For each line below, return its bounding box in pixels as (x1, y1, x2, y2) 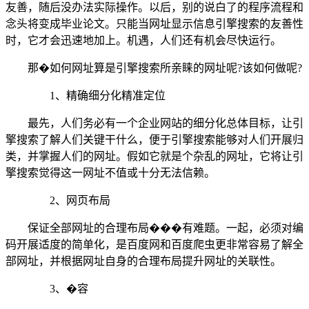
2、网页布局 (28, 194, 110, 206)
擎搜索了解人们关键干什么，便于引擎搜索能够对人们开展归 (6, 133, 303, 146)
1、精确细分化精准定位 (28, 89, 166, 101)
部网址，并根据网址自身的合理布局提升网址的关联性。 (6, 255, 281, 267)
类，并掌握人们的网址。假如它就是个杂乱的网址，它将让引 (6, 150, 303, 162)
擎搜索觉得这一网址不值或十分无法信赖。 (6, 166, 215, 179)
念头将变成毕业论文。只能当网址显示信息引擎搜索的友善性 (6, 17, 303, 30)
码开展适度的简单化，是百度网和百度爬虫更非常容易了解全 (6, 238, 303, 250)
